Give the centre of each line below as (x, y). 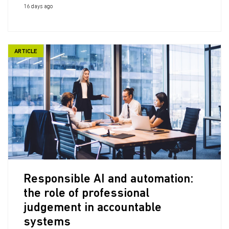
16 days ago (38, 7)
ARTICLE (26, 52)
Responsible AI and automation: (108, 179)
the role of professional (86, 194)
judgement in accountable (93, 208)
